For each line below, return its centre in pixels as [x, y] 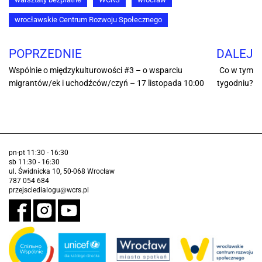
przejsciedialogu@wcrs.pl [49, 190]
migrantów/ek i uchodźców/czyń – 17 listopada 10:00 [106, 83]
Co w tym [236, 70]
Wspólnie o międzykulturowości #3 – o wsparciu [96, 70]
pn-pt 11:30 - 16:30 [39, 153]
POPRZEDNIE [45, 54]
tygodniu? [235, 83]
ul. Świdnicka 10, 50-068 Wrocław [62, 172]
